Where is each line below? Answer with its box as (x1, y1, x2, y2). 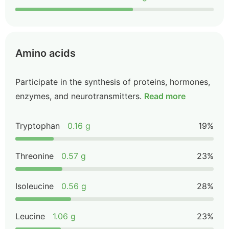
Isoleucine (15, 181, 54, 191)
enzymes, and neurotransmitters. (15, 91, 142, 101)
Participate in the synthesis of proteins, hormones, (15, 77, 210, 87)
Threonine (15, 151, 54, 161)
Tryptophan (15, 121, 60, 131)
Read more (144, 91, 186, 101)
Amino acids (15, 47, 76, 59)
